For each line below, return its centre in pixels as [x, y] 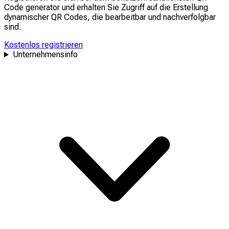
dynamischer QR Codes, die [55, 17]
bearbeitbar [126, 17]
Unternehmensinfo [45, 55]
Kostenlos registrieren [43, 45]
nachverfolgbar [189, 17]
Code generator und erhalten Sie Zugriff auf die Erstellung [106, 8]
